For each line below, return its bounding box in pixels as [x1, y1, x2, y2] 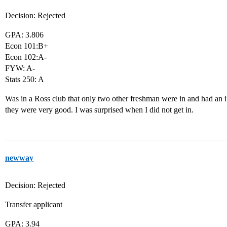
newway [5, 154, 33, 162]
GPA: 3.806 [5, 30, 44, 39]
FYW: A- [5, 64, 35, 72]
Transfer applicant [5, 200, 62, 209]
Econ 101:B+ [5, 42, 48, 50]
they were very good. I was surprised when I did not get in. [5, 105, 194, 114]
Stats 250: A [5, 75, 44, 84]
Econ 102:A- [5, 53, 47, 61]
